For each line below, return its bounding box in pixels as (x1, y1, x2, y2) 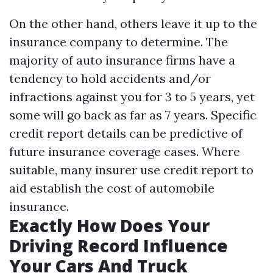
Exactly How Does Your (9, 214, 210, 237)
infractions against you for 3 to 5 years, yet (9, 89, 255, 104)
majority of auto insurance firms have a (9, 52, 235, 68)
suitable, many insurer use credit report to (9, 162, 253, 177)
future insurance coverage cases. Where (9, 144, 240, 159)
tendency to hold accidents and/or (9, 71, 211, 86)
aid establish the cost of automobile (9, 180, 214, 196)
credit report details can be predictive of (9, 126, 243, 141)
